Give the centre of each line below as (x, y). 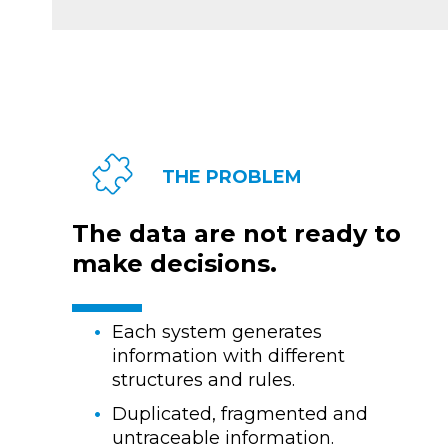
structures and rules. (203, 380)
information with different (228, 356)
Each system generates (217, 332)
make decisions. (174, 263)
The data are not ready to (236, 233)
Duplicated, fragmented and (240, 414)
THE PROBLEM (232, 176)
